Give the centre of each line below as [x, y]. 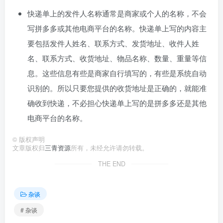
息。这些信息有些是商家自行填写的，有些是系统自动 [117, 73]
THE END [111, 164]
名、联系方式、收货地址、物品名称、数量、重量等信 [117, 58]
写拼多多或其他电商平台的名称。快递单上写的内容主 [117, 28]
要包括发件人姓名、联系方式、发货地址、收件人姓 [113, 43]
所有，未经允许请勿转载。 [110, 148]
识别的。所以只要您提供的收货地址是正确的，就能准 [117, 88]
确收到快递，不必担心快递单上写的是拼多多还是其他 [117, 103]
